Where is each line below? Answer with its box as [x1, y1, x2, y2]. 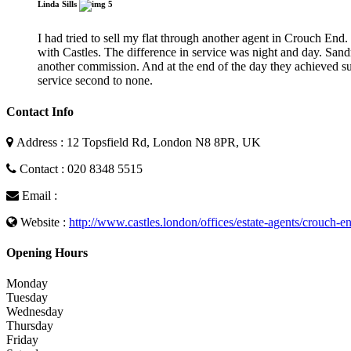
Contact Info [6, 104, 74, 118]
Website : [17, 215, 69, 229]
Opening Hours [6, 246, 88, 260]
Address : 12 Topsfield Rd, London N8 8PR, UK [13, 135, 261, 149]
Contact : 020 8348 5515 [16, 161, 143, 175]
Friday [6, 333, 38, 347]
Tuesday [6, 291, 48, 305]
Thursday [6, 319, 53, 333]
